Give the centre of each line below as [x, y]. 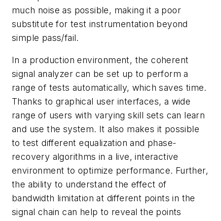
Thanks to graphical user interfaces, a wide [101, 102]
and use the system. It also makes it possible [106, 129]
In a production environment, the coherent [100, 60]
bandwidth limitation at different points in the [104, 198]
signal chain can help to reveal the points [97, 212]
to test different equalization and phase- [94, 143]
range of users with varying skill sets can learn [109, 115]
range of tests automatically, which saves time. [109, 88]
